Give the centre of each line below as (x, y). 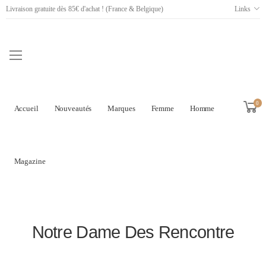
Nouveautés (73, 108)
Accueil (26, 108)
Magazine (30, 161)
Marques (121, 108)
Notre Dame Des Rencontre (133, 232)
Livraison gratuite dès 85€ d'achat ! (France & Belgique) (85, 9)
